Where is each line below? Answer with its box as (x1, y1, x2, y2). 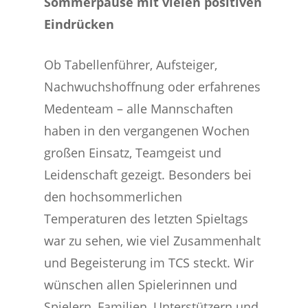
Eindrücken (44, 16, 115, 32)
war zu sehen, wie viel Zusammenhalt (44, 232, 261, 249)
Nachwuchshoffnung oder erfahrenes (44, 78, 261, 95)
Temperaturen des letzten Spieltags (44, 210, 249, 227)
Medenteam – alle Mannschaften (44, 100, 234, 117)
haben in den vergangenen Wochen (44, 122, 250, 139)
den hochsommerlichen (44, 188, 183, 205)
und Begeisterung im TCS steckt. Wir (44, 254, 254, 271)
